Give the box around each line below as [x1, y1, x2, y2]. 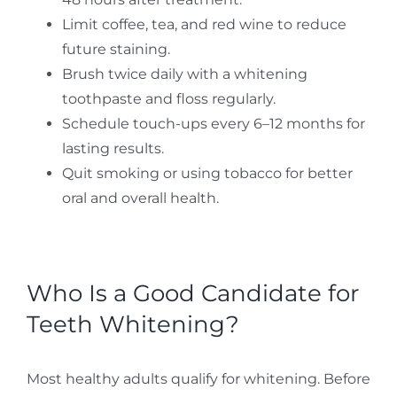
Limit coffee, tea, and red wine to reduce [61, 15, 346, 33]
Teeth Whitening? [26, 309, 239, 339]
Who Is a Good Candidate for [26, 278, 359, 307]
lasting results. [61, 139, 164, 157]
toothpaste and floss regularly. [61, 90, 276, 107]
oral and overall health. [61, 189, 219, 206]
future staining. [61, 40, 170, 58]
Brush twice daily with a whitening [61, 65, 307, 82]
